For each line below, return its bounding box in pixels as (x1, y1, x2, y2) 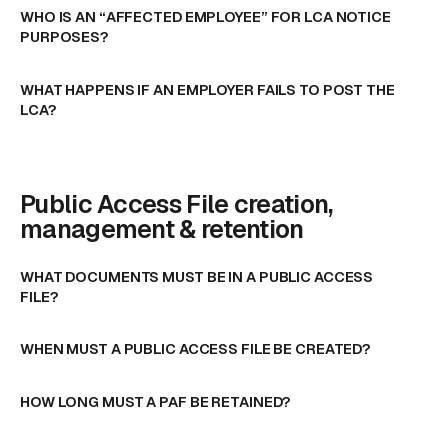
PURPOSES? (20, 27, 109, 47)
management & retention (20, 212, 304, 245)
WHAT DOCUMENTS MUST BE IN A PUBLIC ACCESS (20, 266, 374, 286)
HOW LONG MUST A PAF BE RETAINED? (20, 391, 292, 411)
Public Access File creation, (20, 187, 333, 220)
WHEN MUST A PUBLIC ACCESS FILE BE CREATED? (20, 339, 372, 359)
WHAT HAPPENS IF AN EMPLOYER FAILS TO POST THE (20, 79, 395, 99)
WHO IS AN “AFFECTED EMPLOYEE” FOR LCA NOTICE (20, 7, 391, 27)
